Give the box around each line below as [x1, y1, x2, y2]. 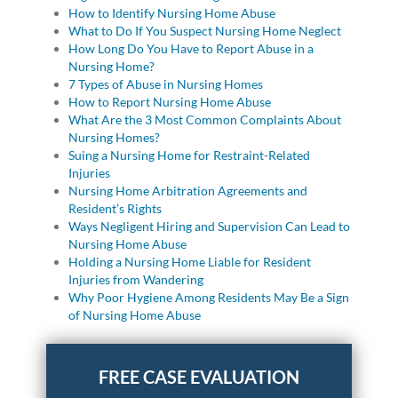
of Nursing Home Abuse [68, 307, 202, 323]
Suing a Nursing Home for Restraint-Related [68, 147, 311, 163]
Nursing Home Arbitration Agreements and [68, 183, 308, 199]
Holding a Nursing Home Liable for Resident [68, 254, 312, 270]
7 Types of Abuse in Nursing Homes [68, 76, 264, 92]
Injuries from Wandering [68, 272, 204, 288]
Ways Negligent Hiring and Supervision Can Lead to [68, 219, 351, 235]
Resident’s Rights [68, 201, 163, 217]
